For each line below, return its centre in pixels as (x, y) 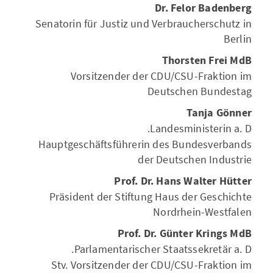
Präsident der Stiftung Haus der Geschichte (150, 197)
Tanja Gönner (219, 113)
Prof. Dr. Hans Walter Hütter (183, 181)
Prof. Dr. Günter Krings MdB (184, 234)
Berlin (237, 39)
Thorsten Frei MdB (207, 61)
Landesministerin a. (196, 128)
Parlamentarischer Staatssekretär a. (158, 249)
